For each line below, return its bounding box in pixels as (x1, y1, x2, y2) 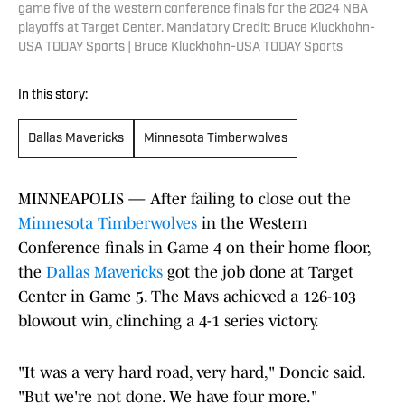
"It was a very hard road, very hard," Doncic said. (18, 363, 364, 382)
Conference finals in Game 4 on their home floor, (18, 239, 370, 258)
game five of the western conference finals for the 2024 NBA (18, 3, 368, 17)
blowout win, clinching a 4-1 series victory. (18, 312, 319, 331)
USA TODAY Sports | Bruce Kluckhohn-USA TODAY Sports (18, 41, 343, 55)
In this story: (18, 89, 88, 103)
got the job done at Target (163, 263, 353, 282)
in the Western (197, 214, 307, 233)
